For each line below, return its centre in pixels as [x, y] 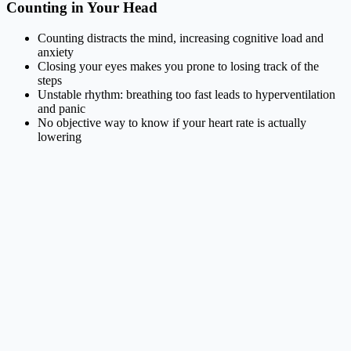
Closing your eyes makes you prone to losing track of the [178, 66]
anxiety [56, 52]
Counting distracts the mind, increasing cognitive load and [181, 38]
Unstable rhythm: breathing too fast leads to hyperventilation [186, 94]
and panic [62, 108]
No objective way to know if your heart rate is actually [172, 122]
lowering [60, 136]
